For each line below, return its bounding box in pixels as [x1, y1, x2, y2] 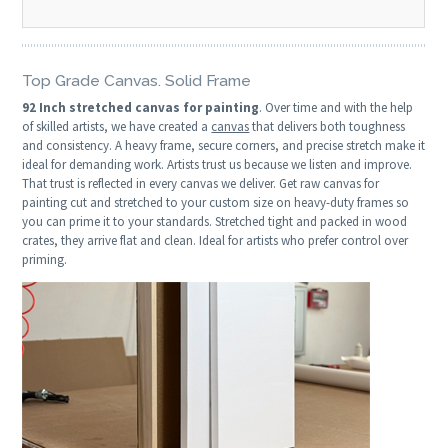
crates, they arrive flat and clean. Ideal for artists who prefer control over [22, 231, 409, 249]
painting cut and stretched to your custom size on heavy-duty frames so [22, 193, 410, 211]
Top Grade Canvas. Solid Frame [22, 70, 252, 90]
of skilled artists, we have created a [22, 117, 212, 135]
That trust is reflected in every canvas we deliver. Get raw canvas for [22, 174, 380, 192]
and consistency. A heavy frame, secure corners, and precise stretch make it [22, 136, 426, 154]
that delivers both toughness [249, 117, 406, 135]
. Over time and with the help [259, 98, 414, 116]
